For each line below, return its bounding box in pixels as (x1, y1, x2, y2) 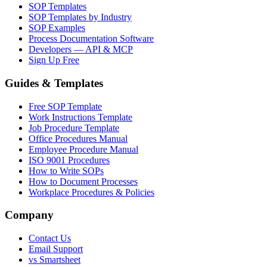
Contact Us (29, 233, 71, 244)
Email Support (29, 244, 83, 254)
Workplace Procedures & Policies (29, 187, 154, 197)
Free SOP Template (29, 101, 102, 111)
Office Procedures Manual (29, 133, 128, 144)
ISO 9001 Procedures (29, 154, 110, 165)
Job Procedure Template (29, 122, 119, 133)
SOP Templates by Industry (29, 12, 132, 23)
